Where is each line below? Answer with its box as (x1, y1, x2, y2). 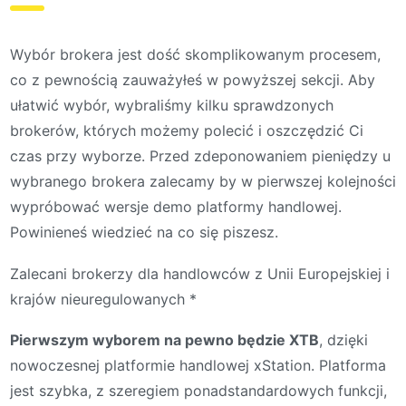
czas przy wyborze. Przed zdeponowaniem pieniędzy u (10, 147, 391, 166)
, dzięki (319, 331, 368, 350)
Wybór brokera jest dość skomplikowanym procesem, (10, 45, 381, 64)
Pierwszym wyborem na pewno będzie (10, 331, 285, 350)
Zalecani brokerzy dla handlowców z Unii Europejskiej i (10, 264, 390, 283)
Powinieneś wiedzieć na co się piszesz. (10, 223, 278, 242)
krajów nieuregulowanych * (10, 289, 197, 308)
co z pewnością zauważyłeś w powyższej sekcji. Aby (10, 71, 375, 90)
